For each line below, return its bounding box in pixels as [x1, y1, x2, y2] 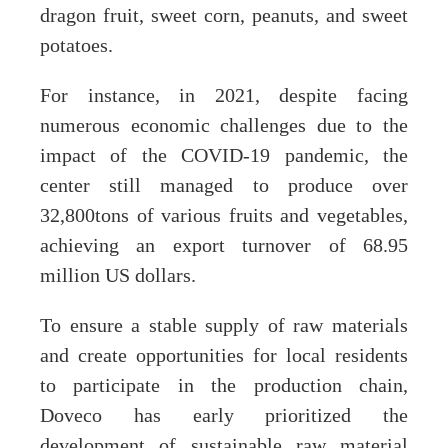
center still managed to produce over [40, 175, 408, 198]
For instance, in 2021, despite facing [40, 85, 408, 108]
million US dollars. [40, 265, 196, 288]
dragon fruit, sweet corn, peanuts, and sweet [40, 5, 408, 28]
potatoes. [40, 35, 113, 58]
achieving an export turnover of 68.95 [40, 235, 408, 258]
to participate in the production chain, [40, 375, 408, 398]
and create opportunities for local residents [40, 345, 408, 368]
